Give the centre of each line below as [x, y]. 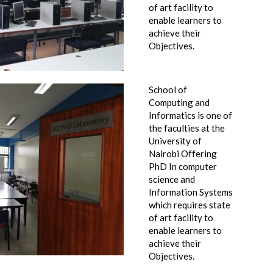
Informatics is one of [190, 115]
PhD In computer [183, 166]
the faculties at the [187, 128]
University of [175, 141]
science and [172, 179]
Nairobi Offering [183, 154]
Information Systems [191, 192]
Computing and [179, 102]
